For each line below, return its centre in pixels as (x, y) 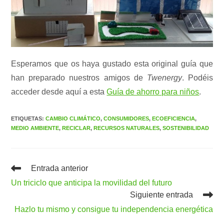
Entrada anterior (60, 168)
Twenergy (164, 78)
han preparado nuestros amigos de (79, 78)
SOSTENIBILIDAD (186, 128)
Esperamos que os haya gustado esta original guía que (112, 64)
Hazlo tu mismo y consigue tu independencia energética (113, 209)
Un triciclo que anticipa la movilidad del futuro (92, 183)
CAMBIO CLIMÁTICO (73, 119)
